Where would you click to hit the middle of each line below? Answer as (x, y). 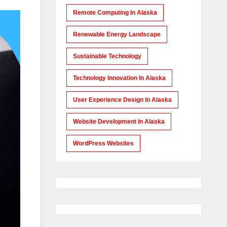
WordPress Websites (103, 143)
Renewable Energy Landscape (117, 34)
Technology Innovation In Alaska (119, 78)
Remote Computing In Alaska (115, 13)
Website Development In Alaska (119, 122)
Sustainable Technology (107, 56)
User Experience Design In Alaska (122, 100)
